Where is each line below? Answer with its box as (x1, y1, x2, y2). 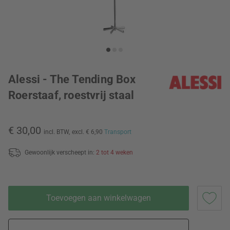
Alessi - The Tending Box (8, 73, 136, 86)
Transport (104, 128, 131, 136)
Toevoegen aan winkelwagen (46, 193, 151, 203)
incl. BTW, (44, 128, 70, 136)
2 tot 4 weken (96, 148, 133, 156)
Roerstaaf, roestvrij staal (8, 89, 135, 102)
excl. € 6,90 (72, 128, 104, 136)
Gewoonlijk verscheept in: (25, 148, 96, 156)
